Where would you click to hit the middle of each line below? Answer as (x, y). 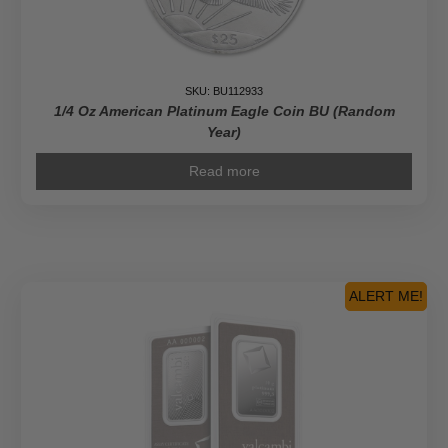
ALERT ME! (386, 296)
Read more (224, 171)
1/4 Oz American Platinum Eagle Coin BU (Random (224, 111)
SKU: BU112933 (224, 91)
